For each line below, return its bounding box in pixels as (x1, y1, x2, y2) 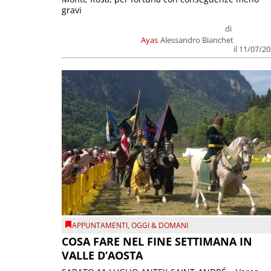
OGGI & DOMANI (131, 220, 188, 230)
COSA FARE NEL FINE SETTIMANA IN (62, 234, 252, 249)
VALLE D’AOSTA (62, 248, 143, 263)
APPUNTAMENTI (72, 220, 128, 230)
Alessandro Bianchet (160, 34, 234, 46)
